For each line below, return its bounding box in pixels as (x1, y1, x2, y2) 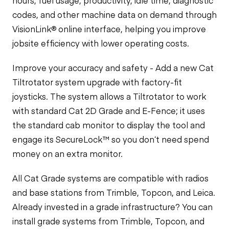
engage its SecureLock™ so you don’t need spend (12, 133, 209, 145)
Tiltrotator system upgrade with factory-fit (12, 76, 182, 87)
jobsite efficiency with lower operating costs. (12, 37, 189, 49)
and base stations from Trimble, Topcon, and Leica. (12, 187, 215, 198)
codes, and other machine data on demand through (12, 9, 217, 20)
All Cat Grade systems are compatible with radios (12, 172, 209, 184)
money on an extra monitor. (12, 148, 123, 159)
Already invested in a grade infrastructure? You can (12, 201, 213, 212)
